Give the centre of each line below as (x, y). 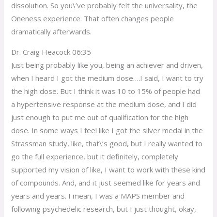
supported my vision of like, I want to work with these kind (108, 169)
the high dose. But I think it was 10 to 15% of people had (106, 91)
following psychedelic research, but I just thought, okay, (104, 209)
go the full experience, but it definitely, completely (95, 156)
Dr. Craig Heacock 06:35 (51, 52)
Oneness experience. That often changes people (93, 18)
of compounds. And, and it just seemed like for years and (106, 182)
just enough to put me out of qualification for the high (100, 117)
